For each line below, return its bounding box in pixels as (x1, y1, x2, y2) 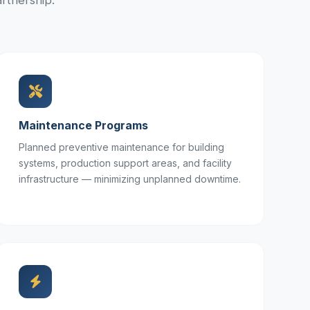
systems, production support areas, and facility (19, 157, 232, 169)
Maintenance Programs (19, 118, 148, 132)
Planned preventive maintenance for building (19, 141, 224, 153)
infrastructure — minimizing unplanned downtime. (19, 173, 241, 185)
